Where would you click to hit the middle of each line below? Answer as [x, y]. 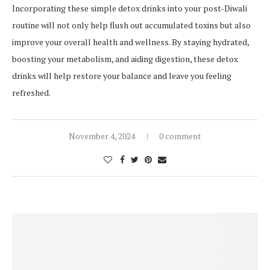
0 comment [180, 136]
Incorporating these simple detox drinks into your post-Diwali [130, 8]
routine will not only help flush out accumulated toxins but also [131, 25]
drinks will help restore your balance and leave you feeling [122, 76]
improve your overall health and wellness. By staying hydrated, [130, 42]
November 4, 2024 [102, 136]
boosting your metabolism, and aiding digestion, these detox [125, 59]
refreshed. [31, 93]
